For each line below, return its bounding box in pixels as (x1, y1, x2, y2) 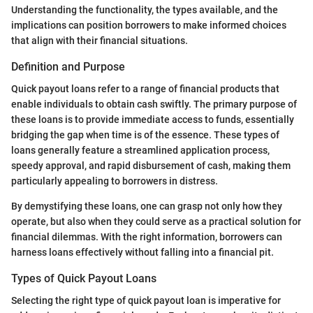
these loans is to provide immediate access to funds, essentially (11, 114, 294, 126)
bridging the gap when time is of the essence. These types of (11, 129, 279, 141)
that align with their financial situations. (11, 34, 188, 46)
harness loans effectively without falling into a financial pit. (11, 247, 274, 259)
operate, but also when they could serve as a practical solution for (11, 216, 301, 228)
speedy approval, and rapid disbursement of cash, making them (11, 160, 291, 172)
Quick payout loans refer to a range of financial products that (11, 83, 279, 95)
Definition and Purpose (11, 59, 125, 73)
